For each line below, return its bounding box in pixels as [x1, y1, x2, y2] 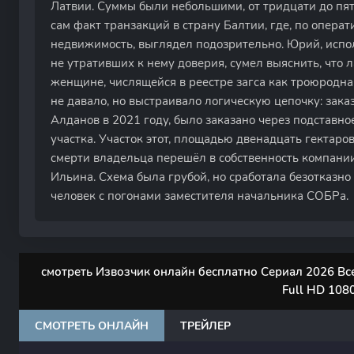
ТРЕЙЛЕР [180, 318, 231, 333]
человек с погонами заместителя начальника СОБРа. [51, 188, 348, 204]
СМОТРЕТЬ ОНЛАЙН [35, 318, 149, 333]
